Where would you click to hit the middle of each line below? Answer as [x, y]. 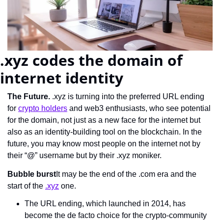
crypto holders [43, 108]
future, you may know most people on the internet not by [104, 143]
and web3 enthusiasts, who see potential [139, 108]
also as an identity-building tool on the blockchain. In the [105, 132]
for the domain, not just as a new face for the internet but [104, 120]
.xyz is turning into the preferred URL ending [127, 96]
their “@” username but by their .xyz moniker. [84, 155]
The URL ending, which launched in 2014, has [105, 203]
